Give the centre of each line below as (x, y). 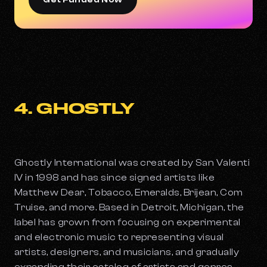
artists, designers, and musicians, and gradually (127, 252)
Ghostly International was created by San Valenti (132, 163)
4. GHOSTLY (74, 108)
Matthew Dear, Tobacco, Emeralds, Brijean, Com (129, 193)
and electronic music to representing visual (119, 237)
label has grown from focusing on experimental (128, 223)
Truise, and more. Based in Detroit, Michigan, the (129, 208)
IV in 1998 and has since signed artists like (115, 178)
